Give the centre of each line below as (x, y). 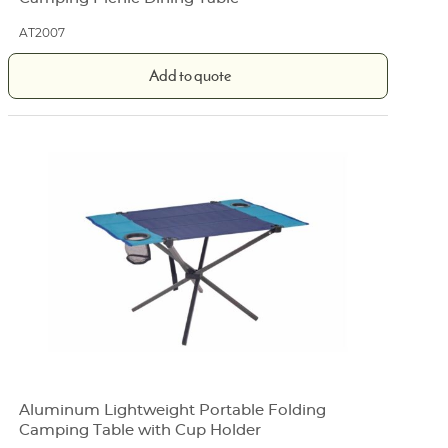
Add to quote (190, 77)
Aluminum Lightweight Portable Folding (173, 410)
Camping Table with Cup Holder (140, 430)
